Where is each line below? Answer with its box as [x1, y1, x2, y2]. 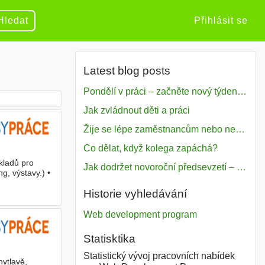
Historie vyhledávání [83, 188, 187, 201]
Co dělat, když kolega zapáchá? [83, 143, 218, 154]
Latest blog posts [83, 64, 170, 77]
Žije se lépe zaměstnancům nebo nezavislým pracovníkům [235, 124, 245, 135]
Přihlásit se [194, 15, 248, 25]
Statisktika [83, 232, 135, 245]
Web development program [83, 209, 197, 220]
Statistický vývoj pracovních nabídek [83, 250, 235, 261]
